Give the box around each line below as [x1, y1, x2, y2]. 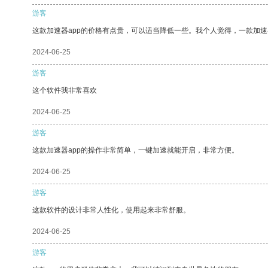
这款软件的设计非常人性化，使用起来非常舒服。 [32, 205, 190, 214]
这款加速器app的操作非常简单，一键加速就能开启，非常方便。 [32, 145, 239, 154]
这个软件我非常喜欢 [32, 86, 97, 95]
